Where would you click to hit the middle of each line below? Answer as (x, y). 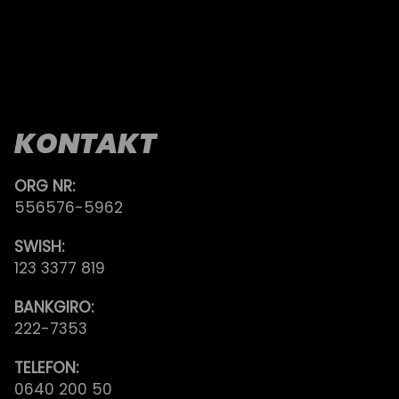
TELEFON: (46, 368)
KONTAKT (85, 143)
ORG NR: (45, 186)
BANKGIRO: (54, 307)
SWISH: (39, 247)
